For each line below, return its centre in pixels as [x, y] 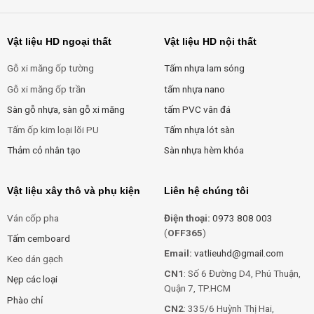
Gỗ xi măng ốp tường [50, 68]
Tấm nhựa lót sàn [199, 129]
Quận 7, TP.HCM [197, 288]
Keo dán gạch [35, 259]
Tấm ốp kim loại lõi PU [53, 129]
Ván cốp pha [33, 218]
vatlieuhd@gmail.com [239, 253]
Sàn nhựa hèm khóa [204, 150]
